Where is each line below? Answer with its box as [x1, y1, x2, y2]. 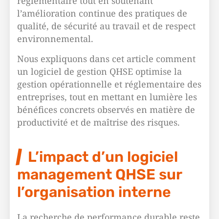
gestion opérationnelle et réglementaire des [17, 78, 201, 90]
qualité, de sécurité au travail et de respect [17, 20, 196, 32]
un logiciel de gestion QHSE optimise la [17, 66, 182, 77]
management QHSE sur [17, 166, 182, 183]
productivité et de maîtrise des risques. [17, 116, 181, 128]
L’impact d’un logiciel [28, 148, 178, 166]
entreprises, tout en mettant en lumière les [17, 91, 197, 103]
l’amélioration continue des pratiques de [17, 7, 187, 19]
